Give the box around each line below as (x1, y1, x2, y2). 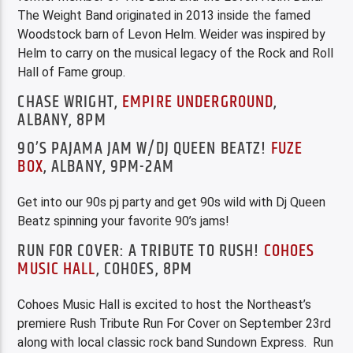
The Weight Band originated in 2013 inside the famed (17, 8, 311, 24)
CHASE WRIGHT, (17, 87, 123, 116)
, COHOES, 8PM (95, 255, 193, 283)
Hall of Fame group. (17, 65, 126, 80)
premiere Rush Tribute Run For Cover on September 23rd (17, 316, 332, 332)
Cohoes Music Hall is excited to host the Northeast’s (17, 297, 312, 313)
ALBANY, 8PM (17, 106, 106, 134)
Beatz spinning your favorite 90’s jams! (17, 214, 230, 229)
